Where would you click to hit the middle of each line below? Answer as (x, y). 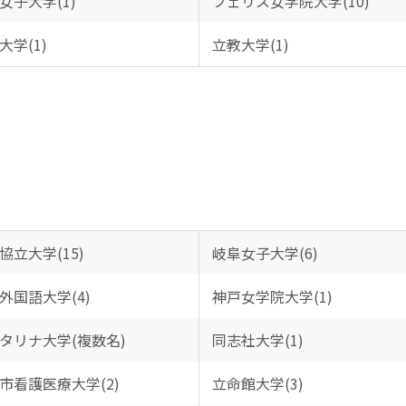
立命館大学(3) (257, 383)
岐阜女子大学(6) (265, 253)
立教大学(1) (250, 44)
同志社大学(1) (257, 340)
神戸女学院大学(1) (272, 296)
